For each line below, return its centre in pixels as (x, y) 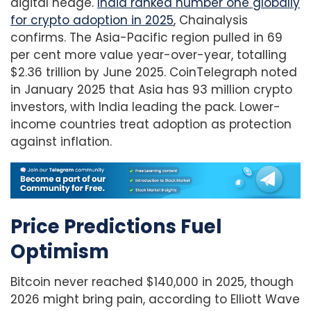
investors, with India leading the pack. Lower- (145, 107)
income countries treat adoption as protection (151, 125)
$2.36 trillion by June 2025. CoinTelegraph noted (154, 73)
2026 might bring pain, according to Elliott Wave (155, 300)
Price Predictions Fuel (116, 226)
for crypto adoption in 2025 (92, 20)
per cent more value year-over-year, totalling (149, 55)
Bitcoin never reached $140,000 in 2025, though (152, 282)
